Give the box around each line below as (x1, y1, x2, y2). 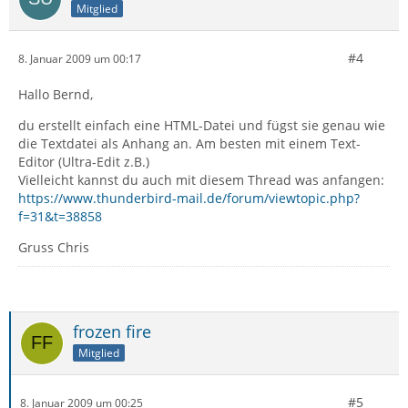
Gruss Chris (18, 239, 89, 256)
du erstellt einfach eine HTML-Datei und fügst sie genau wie (18, 117, 385, 134)
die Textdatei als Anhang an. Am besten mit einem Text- (18, 135, 361, 152)
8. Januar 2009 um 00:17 (18, 50, 141, 66)
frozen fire (73, 321, 151, 342)
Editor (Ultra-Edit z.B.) (18, 153, 149, 170)
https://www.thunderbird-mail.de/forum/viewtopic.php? (18, 189, 360, 207)
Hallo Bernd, (18, 86, 93, 103)
